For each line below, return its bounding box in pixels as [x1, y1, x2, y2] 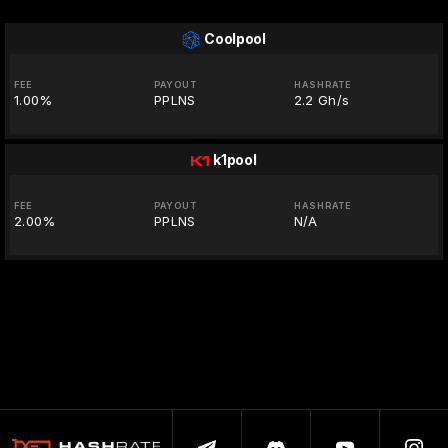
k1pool [213, 151, 257, 169]
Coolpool [204, 30, 266, 48]
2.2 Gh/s [293, 92, 350, 109]
